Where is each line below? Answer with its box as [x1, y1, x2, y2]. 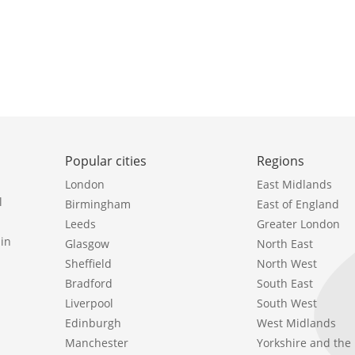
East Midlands [257, 176, 333, 192]
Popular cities [65, 151, 147, 170]
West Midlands [257, 315, 337, 330]
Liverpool [65, 295, 113, 311]
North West [257, 255, 318, 271]
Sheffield [65, 255, 112, 271]
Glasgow [65, 235, 109, 251]
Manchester [65, 334, 128, 350]
